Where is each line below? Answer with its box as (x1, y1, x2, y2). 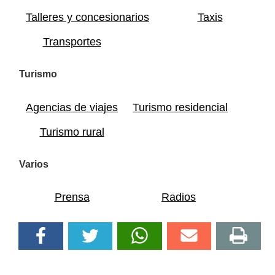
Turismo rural (39, 125, 104, 138)
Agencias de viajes (26, 101, 118, 114)
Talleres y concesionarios (26, 11, 149, 24)
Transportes (42, 36, 101, 48)
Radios (161, 191, 196, 204)
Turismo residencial (133, 101, 228, 114)
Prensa (54, 191, 90, 204)
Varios (19, 158, 48, 169)
